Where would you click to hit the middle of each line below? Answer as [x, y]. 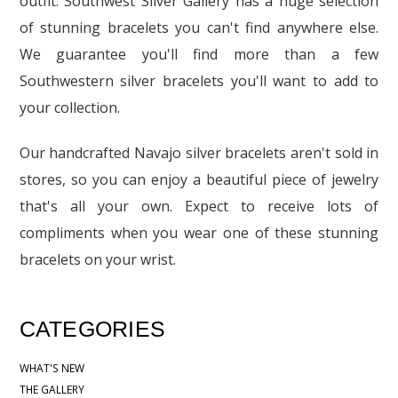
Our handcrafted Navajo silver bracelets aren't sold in [199, 153]
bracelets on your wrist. [97, 259]
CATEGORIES [92, 329]
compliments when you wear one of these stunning [199, 233]
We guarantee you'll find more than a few [199, 54]
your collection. [69, 107]
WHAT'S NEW [52, 368]
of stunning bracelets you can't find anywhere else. [199, 28]
